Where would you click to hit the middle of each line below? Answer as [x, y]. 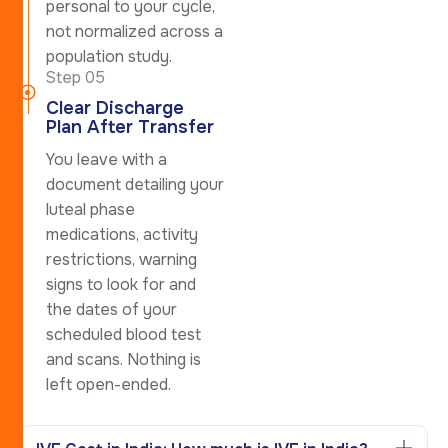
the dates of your [111, 309]
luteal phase [90, 209]
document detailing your [135, 184]
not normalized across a [134, 31]
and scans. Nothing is [123, 359]
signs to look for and [121, 284]
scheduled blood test [123, 334]
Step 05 [75, 77]
